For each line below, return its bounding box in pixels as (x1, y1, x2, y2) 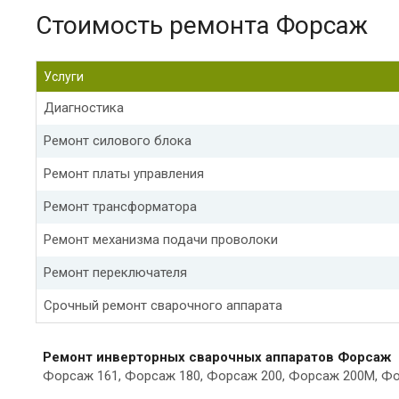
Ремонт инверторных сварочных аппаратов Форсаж (43, 348, 391, 365)
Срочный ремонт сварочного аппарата (44, 297, 282, 313)
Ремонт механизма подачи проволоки (44, 231, 278, 248)
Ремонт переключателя (44, 264, 187, 281)
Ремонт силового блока (44, 132, 191, 149)
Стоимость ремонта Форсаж (36, 10, 368, 40)
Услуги (44, 69, 84, 84)
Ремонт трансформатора (44, 198, 197, 215)
